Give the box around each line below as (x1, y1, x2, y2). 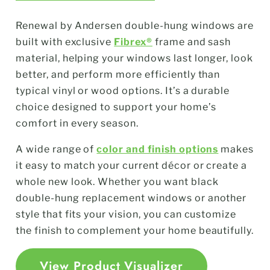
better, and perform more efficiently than (16, 69, 221, 81)
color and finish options (96, 143, 219, 155)
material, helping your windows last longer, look (16, 52, 254, 64)
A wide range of (16, 143, 97, 155)
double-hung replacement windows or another (16, 192, 247, 204)
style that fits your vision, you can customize (16, 209, 237, 221)
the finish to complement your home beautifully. (16, 225, 254, 237)
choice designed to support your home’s (16, 101, 216, 113)
